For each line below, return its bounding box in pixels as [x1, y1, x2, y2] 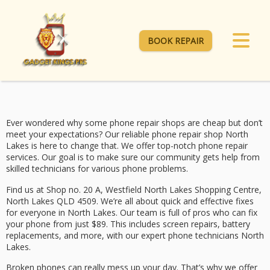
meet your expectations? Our [6, 128, 122, 140]
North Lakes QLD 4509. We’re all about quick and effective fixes [6, 195, 254, 207]
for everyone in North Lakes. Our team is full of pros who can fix [6, 206, 257, 218]
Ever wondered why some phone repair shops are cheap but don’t [6, 117, 263, 129]
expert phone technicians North [141, 229, 264, 241]
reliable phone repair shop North [122, 128, 248, 140]
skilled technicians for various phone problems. [6, 163, 188, 175]
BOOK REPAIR [148, 34, 204, 46]
